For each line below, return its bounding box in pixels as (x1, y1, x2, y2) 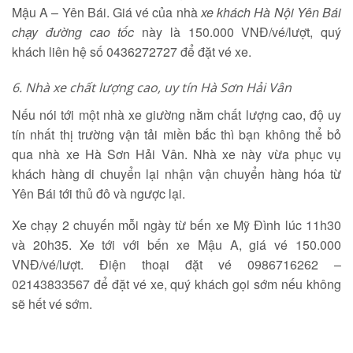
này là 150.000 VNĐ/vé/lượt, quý (134, 23, 341, 41)
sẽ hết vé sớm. (12, 295, 92, 313)
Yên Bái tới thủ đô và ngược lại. (12, 184, 185, 203)
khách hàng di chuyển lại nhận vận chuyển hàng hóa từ (12, 165, 341, 183)
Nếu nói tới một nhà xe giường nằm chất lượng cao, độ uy (12, 106, 341, 124)
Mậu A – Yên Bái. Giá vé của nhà (12, 3, 201, 21)
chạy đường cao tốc (12, 23, 135, 41)
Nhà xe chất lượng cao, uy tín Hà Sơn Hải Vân (25, 79, 292, 96)
